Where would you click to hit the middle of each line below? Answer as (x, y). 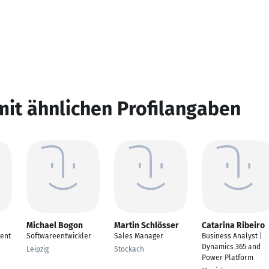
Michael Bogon (55, 225)
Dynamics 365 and (231, 247)
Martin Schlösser (147, 225)
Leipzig (38, 249)
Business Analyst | (232, 236)
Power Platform (228, 258)
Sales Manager (139, 236)
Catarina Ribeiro (233, 225)
